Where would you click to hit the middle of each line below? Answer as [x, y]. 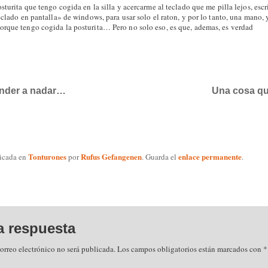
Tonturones [47, 156]
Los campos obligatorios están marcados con [190, 249]
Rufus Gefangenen [111, 156]
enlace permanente [210, 156]
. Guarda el [160, 156]
